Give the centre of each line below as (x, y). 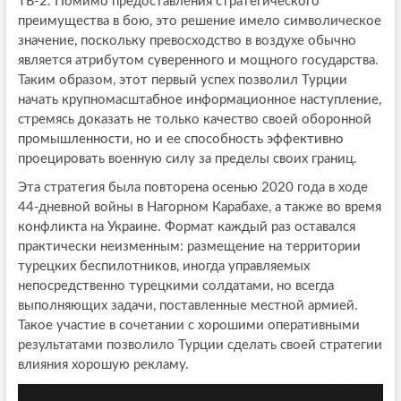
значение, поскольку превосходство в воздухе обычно (187, 40)
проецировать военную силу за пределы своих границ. (187, 158)
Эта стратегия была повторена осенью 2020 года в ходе (192, 187)
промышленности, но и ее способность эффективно (180, 139)
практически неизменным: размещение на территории (189, 246)
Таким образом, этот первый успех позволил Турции (182, 80)
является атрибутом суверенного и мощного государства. (198, 60)
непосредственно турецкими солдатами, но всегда (175, 286)
